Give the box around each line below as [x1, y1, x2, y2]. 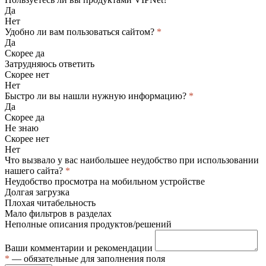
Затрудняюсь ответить [5, 58, 94, 69]
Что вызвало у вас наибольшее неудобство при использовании [5, 154, 259, 165]
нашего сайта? [5, 165, 65, 176]
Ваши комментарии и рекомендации [5, 242, 155, 253]
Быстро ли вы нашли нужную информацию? [5, 90, 189, 101]
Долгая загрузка [5, 186, 69, 197]
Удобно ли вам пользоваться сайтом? [5, 26, 157, 37]
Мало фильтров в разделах [5, 208, 112, 218]
